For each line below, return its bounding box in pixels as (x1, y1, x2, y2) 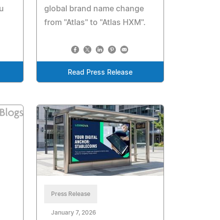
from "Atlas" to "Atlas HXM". (44, 19, 146, 27)
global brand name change (44, 5, 144, 13)
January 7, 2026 (51, 209, 97, 216)
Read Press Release (68, 69, 133, 77)
